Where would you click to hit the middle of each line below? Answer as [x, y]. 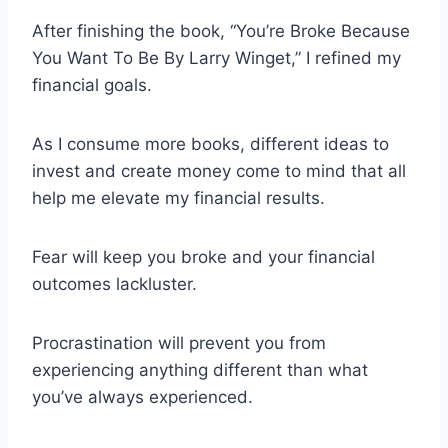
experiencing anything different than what [200, 370]
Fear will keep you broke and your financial [203, 257]
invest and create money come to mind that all [219, 171]
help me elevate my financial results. [178, 198]
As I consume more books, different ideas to [210, 144]
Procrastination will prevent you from [179, 343]
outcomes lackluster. [114, 284]
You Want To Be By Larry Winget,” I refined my [216, 58]
